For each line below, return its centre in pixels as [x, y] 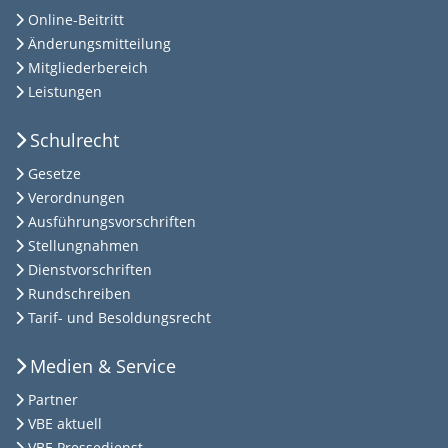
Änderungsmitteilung [99, 44]
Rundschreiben [79, 294]
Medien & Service [103, 366]
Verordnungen [76, 198]
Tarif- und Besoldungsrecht [119, 318]
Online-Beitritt [76, 20]
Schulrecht [74, 140]
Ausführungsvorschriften [112, 222]
